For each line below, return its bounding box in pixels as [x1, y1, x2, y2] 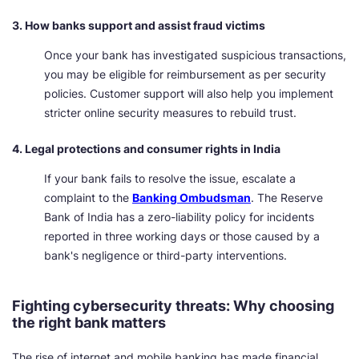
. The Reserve [251, 191, 323, 204]
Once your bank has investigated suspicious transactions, [44, 48, 346, 62]
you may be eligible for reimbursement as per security [44, 67, 326, 81]
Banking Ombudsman [132, 191, 251, 204]
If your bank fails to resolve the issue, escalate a [44, 171, 296, 185]
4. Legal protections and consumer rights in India [12, 142, 280, 155]
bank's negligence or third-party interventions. [44, 248, 287, 262]
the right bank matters [12, 314, 166, 331]
